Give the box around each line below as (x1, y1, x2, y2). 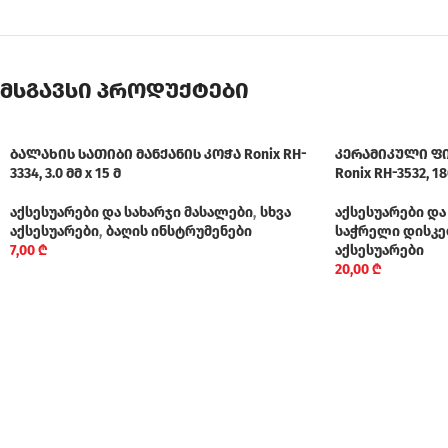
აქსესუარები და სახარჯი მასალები (10, 204, 253, 222)
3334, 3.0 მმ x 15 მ (10, 165, 121, 183)
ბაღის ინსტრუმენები (106, 223, 252, 241)
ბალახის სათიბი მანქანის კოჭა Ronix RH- (10, 146, 307, 164)
